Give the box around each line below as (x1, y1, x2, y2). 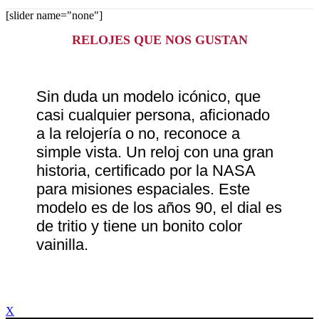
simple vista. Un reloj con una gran (36, 143, 274, 162)
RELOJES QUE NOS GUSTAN (71, 32, 248, 47)
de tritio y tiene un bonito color (36, 217, 243, 236)
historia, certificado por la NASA (36, 162, 256, 180)
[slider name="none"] (6, 9, 103, 21)
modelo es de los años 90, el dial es (36, 199, 283, 217)
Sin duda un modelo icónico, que (36, 88, 261, 106)
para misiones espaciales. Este (36, 180, 251, 199)
